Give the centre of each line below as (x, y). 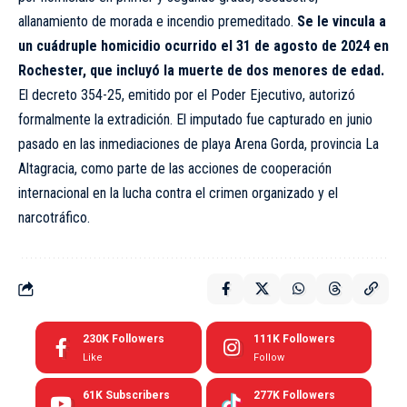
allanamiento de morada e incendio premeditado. (158, 21)
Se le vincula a (342, 21)
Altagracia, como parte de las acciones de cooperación (175, 169)
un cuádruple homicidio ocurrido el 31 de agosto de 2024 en (203, 46)
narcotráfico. (54, 218)
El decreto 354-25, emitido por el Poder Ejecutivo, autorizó (187, 95)
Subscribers (138, 395)
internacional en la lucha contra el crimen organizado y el (178, 193)
